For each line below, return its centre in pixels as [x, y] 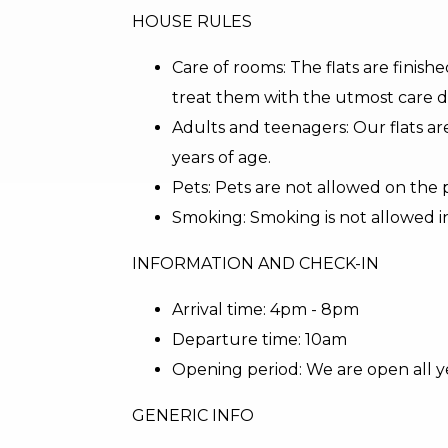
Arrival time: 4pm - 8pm [265, 310]
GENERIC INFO [193, 416]
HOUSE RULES [192, 22]
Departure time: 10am [259, 340]
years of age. [221, 158]
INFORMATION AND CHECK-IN [255, 264]
